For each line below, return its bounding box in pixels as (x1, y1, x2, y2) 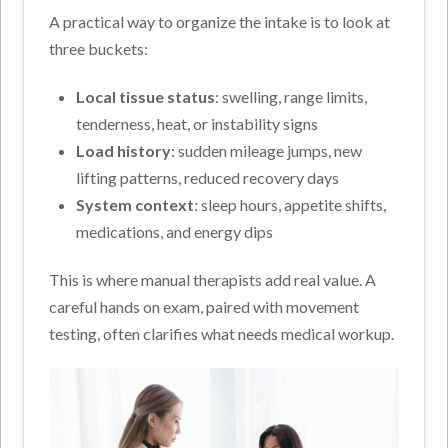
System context (75, 194, 194, 214)
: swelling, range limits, (214, 86, 367, 106)
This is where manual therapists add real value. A (49, 269, 377, 289)
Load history (75, 140, 171, 160)
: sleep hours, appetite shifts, (193, 194, 386, 214)
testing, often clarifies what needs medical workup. (49, 323, 395, 343)
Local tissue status (75, 86, 215, 106)
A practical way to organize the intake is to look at (49, 11, 391, 31)
